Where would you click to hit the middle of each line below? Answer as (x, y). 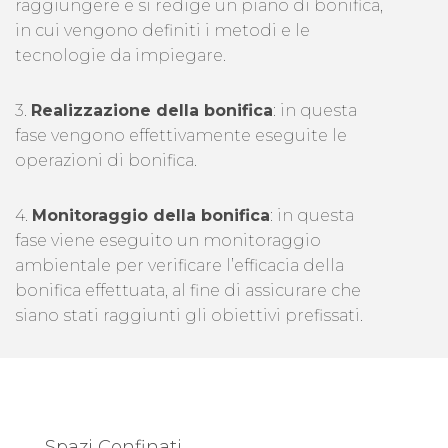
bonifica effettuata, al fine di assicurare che (188, 291)
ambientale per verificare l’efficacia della (179, 266)
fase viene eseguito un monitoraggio (168, 241)
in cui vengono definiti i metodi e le (162, 31)
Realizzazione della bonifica (152, 111)
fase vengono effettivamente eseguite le (181, 136)
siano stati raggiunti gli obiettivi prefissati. (189, 316)
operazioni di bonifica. (106, 161)
